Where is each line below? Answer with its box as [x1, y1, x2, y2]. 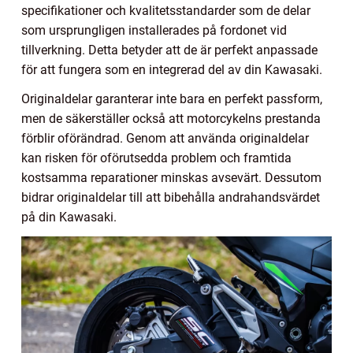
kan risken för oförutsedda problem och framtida [21, 150, 292, 165]
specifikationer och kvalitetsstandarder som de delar [21, 2, 310, 18]
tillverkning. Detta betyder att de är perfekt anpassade [21, 42, 318, 58]
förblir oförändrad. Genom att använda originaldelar [21, 130, 309, 146]
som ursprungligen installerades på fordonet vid [21, 22, 287, 38]
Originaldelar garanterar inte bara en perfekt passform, [21, 91, 322, 106]
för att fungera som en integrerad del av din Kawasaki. [21, 61, 322, 77]
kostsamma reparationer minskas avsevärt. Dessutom [21, 169, 321, 185]
